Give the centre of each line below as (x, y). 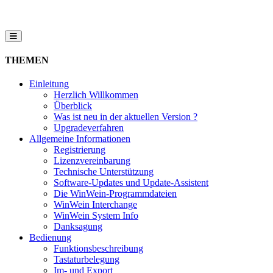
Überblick (73, 106)
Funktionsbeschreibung (98, 249)
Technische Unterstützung (104, 172)
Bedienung (50, 238)
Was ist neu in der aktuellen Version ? (126, 117)
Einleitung (49, 84)
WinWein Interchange (95, 205)
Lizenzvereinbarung (92, 161)
